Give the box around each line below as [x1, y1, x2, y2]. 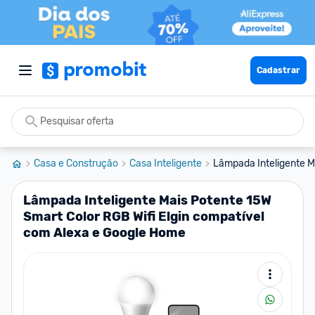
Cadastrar [257, 65, 300, 75]
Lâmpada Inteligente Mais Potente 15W [23, 193, 271, 208]
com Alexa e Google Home [23, 225, 186, 240]
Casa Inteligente [129, 157, 202, 169]
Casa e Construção [34, 157, 118, 169]
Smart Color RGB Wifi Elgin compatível [23, 209, 264, 224]
